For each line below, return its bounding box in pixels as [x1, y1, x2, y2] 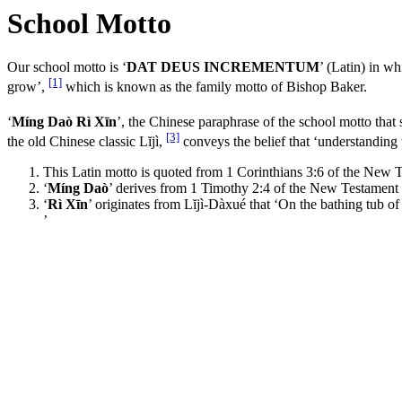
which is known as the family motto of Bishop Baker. [62, 79, 367, 95]
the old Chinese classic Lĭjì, [7, 134, 166, 150]
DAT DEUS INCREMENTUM [127, 59, 319, 75]
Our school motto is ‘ [7, 59, 127, 75]
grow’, [7, 79, 48, 95]
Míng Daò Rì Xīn [12, 114, 117, 130]
